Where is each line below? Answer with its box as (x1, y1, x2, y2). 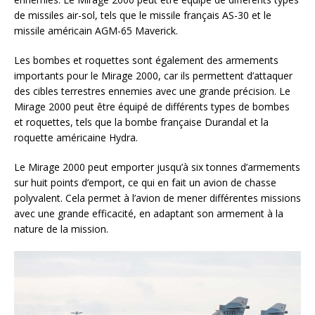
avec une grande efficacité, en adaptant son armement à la (14, 206, 283, 220)
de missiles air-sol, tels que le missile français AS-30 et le (14, 8, 271, 22)
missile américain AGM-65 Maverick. (14, 23, 178, 37)
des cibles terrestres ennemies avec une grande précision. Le (14, 84, 290, 98)
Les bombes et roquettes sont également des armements (14, 53, 278, 67)
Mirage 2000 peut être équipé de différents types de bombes (14, 99, 290, 113)
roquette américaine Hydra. (14, 130, 138, 144)
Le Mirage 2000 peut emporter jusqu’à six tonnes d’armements (14, 160, 300, 174)
